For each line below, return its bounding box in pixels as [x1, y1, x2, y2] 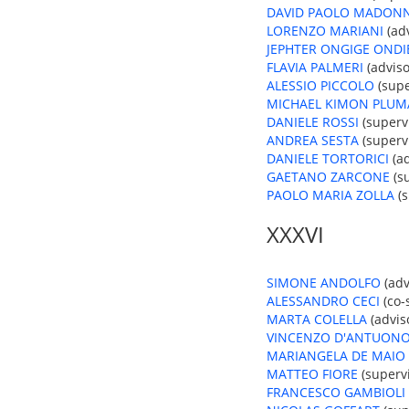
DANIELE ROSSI [267, 113, 359, 131]
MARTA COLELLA [267, 310, 367, 328]
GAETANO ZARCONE [267, 168, 390, 185]
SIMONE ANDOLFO [267, 274, 381, 291]
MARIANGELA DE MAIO [267, 347, 405, 364]
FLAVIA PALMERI [267, 58, 363, 76]
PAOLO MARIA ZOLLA [267, 186, 394, 204]
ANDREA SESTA [267, 131, 359, 149]
